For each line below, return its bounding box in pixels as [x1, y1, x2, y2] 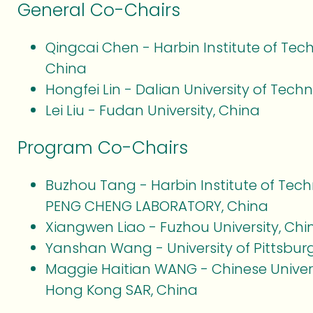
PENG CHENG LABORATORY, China [45, 196, 268, 216]
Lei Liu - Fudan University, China [45, 101, 260, 120]
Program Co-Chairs [17, 136, 188, 160]
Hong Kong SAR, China [45, 280, 198, 300]
